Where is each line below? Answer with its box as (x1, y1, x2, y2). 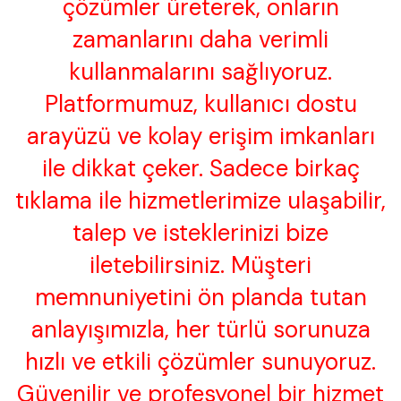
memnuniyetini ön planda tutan (34, 282, 367, 313)
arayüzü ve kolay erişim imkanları (26, 121, 375, 152)
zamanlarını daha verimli (73, 24, 328, 55)
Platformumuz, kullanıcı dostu (44, 89, 357, 120)
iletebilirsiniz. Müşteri (90, 250, 311, 281)
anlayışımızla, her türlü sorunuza (30, 314, 371, 346)
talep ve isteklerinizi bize (73, 218, 328, 249)
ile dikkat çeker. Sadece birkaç (41, 153, 360, 184)
